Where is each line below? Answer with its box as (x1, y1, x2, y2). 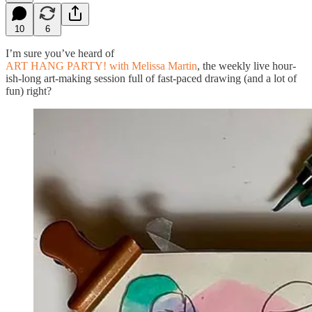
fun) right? (6, 84, 52, 97)
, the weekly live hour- (197, 59, 296, 72)
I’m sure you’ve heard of (6, 47, 114, 59)
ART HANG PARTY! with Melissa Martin (6, 59, 197, 72)
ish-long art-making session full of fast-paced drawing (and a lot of (6, 72, 297, 84)
